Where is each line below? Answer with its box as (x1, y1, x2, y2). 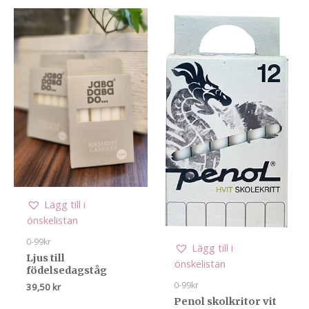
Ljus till (26, 252, 65, 265)
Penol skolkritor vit (173, 295, 277, 308)
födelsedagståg (26, 264, 107, 277)
